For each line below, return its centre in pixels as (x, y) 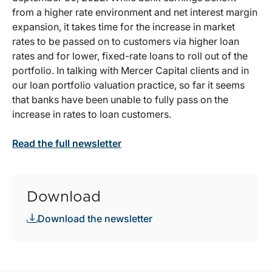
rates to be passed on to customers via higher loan (126, 42)
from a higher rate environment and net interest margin (135, 12)
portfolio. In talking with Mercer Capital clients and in (131, 71)
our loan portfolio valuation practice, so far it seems (128, 85)
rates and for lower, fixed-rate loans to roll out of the (130, 56)
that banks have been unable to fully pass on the (120, 100)
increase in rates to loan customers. (92, 114)
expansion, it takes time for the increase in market (124, 27)
